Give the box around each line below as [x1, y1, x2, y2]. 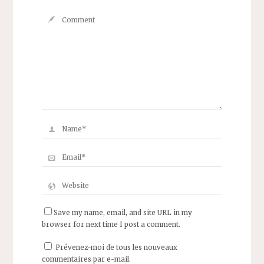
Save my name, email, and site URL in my [53, 208, 192, 217]
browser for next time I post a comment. [41, 220, 180, 229]
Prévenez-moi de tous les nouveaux [55, 243, 177, 252]
